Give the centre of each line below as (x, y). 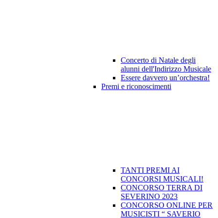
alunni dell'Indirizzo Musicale (166, 69)
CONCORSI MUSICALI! (162, 179)
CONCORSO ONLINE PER (167, 205)
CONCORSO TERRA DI (162, 188)
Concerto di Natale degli (158, 60)
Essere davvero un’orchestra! (165, 78)
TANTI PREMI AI (150, 170)
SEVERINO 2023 (149, 197)
